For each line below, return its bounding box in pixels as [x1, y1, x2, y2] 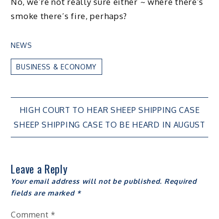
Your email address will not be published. [11, 176, 162, 185]
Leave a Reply [11, 160, 68, 176]
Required [164, 176, 197, 185]
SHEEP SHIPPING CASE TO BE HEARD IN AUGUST [14, 119, 205, 130]
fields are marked [11, 188, 77, 197]
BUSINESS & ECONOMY [16, 62, 97, 71]
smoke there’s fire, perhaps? [11, 11, 128, 22]
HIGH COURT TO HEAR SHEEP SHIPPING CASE [19, 105, 200, 115]
